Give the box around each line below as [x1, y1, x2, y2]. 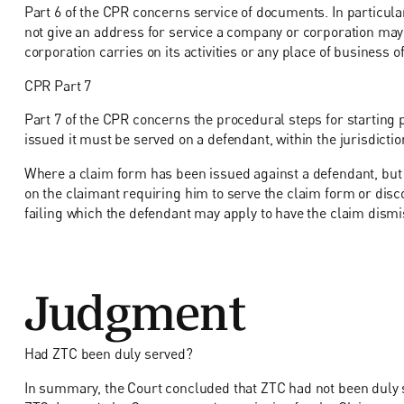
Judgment [23, 290, 246, 317]
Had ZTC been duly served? [23, 344, 193, 363]
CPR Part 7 [23, 76, 92, 95]
